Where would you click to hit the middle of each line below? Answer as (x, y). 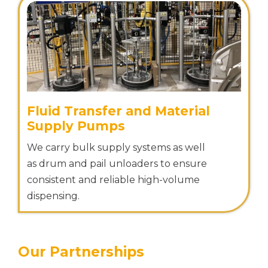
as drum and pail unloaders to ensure (117, 163)
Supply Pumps (76, 126)
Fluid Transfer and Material (118, 111)
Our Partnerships (81, 252)
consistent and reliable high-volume (113, 179)
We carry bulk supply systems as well (116, 147)
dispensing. (53, 196)
